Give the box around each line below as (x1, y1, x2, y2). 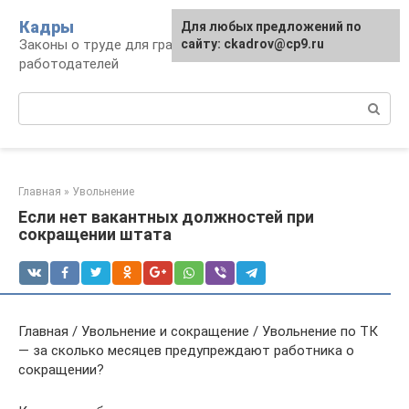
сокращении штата (18, 225, 172, 244)
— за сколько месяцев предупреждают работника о (18, 342, 354, 359)
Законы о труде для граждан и (19, 37, 217, 53)
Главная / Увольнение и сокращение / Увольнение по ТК (18, 323, 378, 340)
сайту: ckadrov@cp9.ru (181, 37, 324, 51)
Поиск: (18, 93, 61, 110)
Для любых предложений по (181, 19, 362, 34)
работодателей (19, 56, 119, 72)
